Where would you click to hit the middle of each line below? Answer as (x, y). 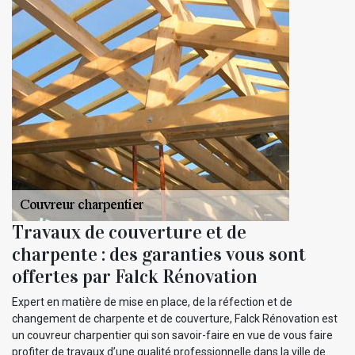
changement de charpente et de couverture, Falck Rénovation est (175, 319)
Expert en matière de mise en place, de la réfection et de (152, 302)
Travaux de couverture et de (129, 233)
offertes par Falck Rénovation (135, 277)
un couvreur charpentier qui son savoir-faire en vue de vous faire (172, 336)
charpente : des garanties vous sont (159, 255)
